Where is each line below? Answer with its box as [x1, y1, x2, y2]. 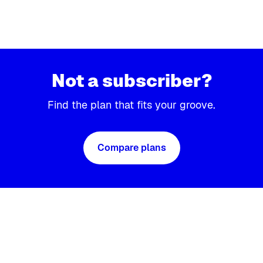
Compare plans [97, 141, 166, 154]
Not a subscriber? [51, 69, 212, 92]
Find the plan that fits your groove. [48, 98, 215, 112]
